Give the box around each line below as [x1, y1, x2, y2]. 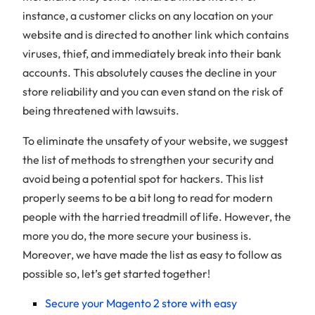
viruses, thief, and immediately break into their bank [22, 46, 281, 60]
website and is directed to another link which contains [22, 27, 289, 41]
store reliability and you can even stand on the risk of [22, 84, 283, 98]
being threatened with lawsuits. [22, 103, 179, 117]
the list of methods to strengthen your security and [22, 152, 274, 167]
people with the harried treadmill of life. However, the [22, 209, 291, 224]
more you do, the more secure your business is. [22, 228, 252, 243]
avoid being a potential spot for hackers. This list [22, 171, 264, 186]
